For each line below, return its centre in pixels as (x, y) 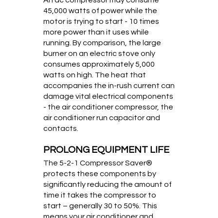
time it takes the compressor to (100, 195)
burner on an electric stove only (99, 53)
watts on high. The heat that (95, 75)
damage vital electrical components (108, 96)
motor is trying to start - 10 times (101, 21)
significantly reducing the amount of (108, 185)
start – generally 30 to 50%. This (100, 206)
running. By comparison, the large (102, 43)
